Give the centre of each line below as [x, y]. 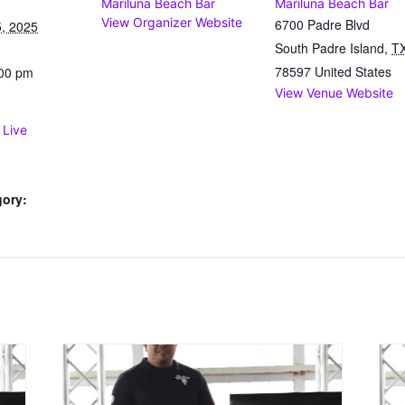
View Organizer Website [172, 23]
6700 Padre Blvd [322, 25]
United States [353, 72]
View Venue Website [334, 93]
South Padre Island [330, 48]
